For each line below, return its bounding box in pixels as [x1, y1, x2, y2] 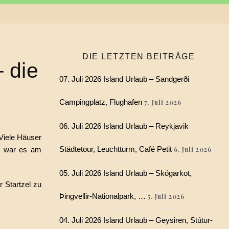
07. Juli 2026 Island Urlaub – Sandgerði [59, 75, 189, 83]
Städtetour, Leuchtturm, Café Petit [59, 145, 172, 153]
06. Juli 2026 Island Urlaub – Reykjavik [59, 122, 189, 130]
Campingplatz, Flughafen [59, 98, 142, 106]
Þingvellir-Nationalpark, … [59, 192, 146, 200]
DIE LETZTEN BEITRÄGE [82, 52, 195, 61]
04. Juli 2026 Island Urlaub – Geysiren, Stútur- [59, 216, 213, 224]
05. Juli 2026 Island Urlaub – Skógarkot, [59, 169, 192, 177]
